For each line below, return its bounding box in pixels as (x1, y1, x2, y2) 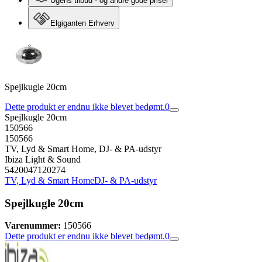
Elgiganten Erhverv (50, 19, 115, 27)
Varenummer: (5, 220, 61, 231)
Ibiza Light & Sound (5, 154, 81, 164)
